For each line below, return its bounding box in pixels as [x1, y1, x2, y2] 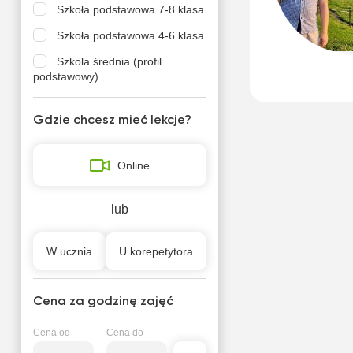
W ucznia [46, 245, 92, 258]
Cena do [106, 327, 143, 338]
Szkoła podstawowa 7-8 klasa [56, 3, 204, 16]
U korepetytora [118, 245, 193, 258]
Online [117, 159, 150, 172]
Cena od [32, 327, 70, 338]
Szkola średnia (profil [56, 55, 162, 68]
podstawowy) [32, 70, 98, 83]
